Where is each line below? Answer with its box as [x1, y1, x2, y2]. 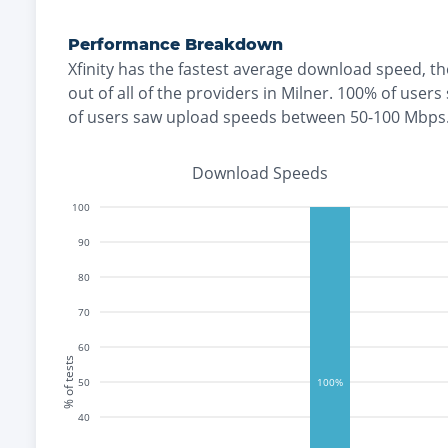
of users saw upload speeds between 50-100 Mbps [68, 106, 446, 128]
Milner [281, 82, 329, 104]
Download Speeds [192, 162, 328, 184]
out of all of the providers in [68, 82, 281, 104]
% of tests [59, 355, 77, 409]
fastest [178, 58, 229, 80]
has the [114, 58, 178, 80]
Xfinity [68, 58, 114, 80]
